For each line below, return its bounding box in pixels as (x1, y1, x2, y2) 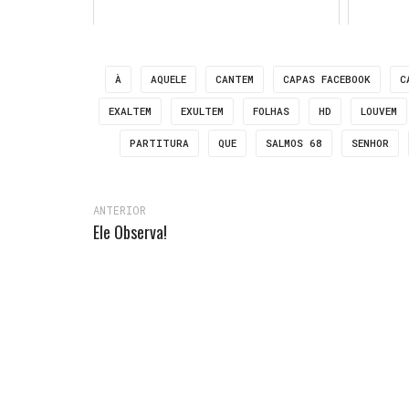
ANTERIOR (93, 203, 146, 218)
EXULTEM (180, 104, 224, 119)
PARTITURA (130, 136, 190, 151)
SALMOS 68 (266, 136, 323, 151)
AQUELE (150, 72, 186, 87)
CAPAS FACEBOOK (282, 72, 371, 87)
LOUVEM (360, 104, 397, 119)
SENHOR (351, 136, 390, 151)
